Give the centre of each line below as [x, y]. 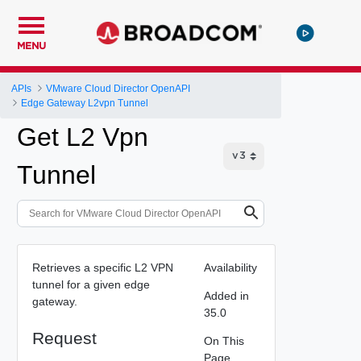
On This [224, 340]
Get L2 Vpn [83, 137]
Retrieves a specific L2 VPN [102, 267]
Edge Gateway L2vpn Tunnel [85, 103]
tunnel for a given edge [91, 284]
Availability [230, 267]
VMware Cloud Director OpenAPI [118, 88]
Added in [226, 295]
